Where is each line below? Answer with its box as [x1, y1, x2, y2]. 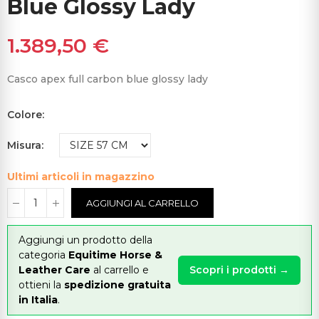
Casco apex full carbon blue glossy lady [7, 73, 208, 86]
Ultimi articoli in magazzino [7, 170, 155, 184]
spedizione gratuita [64, 278, 171, 292]
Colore [7, 108, 42, 122]
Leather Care [19, 263, 90, 277]
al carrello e [90, 263, 149, 277]
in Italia [19, 293, 58, 307]
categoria [19, 249, 68, 262]
